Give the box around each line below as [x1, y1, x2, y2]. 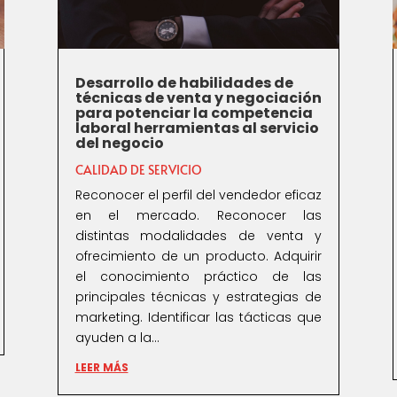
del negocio [74, 133, 164, 154]
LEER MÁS [74, 360, 128, 376]
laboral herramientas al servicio [74, 118, 319, 139]
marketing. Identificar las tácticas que [74, 308, 323, 327]
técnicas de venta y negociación [74, 88, 322, 109]
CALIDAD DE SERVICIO [74, 161, 202, 179]
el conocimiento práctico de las [74, 268, 323, 286]
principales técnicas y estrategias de [74, 288, 323, 307]
